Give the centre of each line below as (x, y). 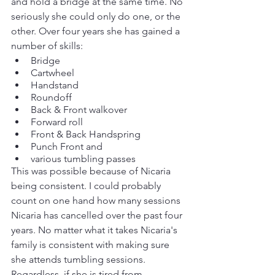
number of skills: (47, 46)
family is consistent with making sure (91, 245)
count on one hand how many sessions (97, 200)
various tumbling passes (83, 159)
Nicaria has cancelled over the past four (98, 215)
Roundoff (51, 97)
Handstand (55, 85)
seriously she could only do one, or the (97, 16)
